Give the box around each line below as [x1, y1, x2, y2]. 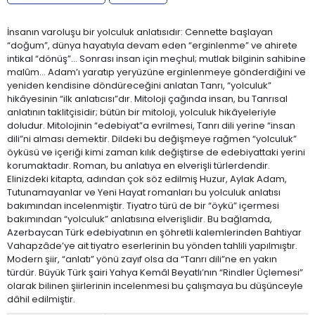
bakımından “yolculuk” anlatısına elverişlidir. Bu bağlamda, [7, 212, 272, 226]
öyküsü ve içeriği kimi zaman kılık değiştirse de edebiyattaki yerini [7, 145, 305, 159]
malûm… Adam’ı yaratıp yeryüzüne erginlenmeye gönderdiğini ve [7, 65, 306, 79]
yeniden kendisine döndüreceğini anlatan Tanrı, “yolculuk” [7, 78, 271, 92]
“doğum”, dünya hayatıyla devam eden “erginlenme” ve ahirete [7, 38, 297, 52]
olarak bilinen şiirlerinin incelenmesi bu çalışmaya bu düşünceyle [7, 278, 303, 292]
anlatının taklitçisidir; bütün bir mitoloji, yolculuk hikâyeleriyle [7, 105, 276, 119]
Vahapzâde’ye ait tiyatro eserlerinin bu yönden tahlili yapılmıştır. [7, 238, 297, 252]
